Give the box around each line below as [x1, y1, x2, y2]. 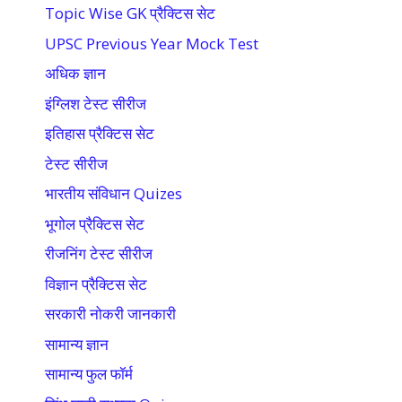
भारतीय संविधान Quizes [45, 183, 182, 205]
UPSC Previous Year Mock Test [45, 32, 258, 54]
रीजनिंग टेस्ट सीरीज [45, 243, 153, 265]
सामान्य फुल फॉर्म [45, 363, 133, 385]
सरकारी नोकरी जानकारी [45, 303, 176, 325]
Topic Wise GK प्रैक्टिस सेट [45, 3, 215, 24]
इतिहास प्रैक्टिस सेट [45, 123, 154, 144]
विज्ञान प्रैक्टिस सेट [45, 273, 147, 294]
